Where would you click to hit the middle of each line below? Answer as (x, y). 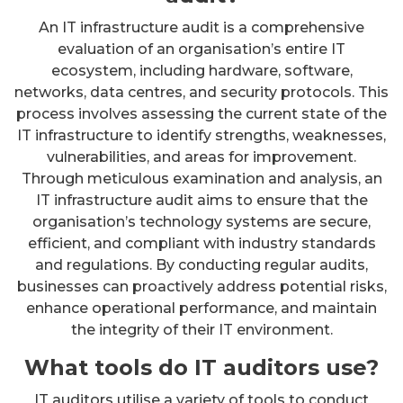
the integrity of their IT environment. (201, 329)
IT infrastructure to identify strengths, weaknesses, (201, 135)
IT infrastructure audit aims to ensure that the (201, 200)
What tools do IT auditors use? (201, 367)
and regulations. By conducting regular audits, (201, 264)
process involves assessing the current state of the (201, 113)
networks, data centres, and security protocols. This (201, 92)
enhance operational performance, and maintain (201, 308)
